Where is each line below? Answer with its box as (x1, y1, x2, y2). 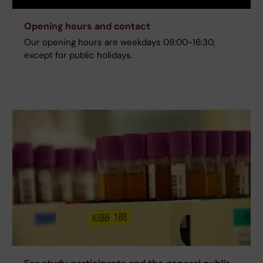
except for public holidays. (24, 49, 133, 62)
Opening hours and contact (24, 20, 150, 33)
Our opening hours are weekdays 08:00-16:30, (24, 36, 215, 49)
